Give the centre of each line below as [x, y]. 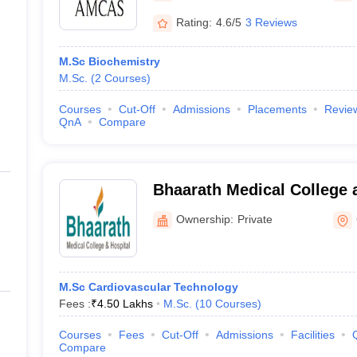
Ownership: [204, 219]
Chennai [184, 210]
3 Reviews [271, 22]
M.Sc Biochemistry [109, 61]
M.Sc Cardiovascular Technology [148, 287]
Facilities [312, 335]
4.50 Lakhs [125, 304]
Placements [277, 109]
